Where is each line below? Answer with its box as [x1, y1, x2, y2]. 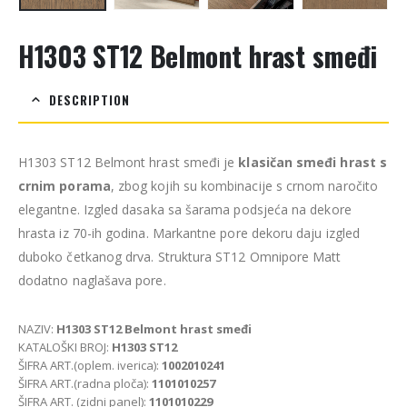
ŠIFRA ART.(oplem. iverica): [18, 356, 162, 373]
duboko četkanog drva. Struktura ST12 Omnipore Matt [18, 247, 342, 265]
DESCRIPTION [49, 90, 130, 109]
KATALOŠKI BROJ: [18, 338, 109, 355]
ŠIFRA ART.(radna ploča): [18, 374, 152, 392]
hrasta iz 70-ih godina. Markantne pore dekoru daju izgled [18, 223, 360, 242]
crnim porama [18, 176, 111, 194]
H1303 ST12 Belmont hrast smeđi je [18, 153, 239, 171]
